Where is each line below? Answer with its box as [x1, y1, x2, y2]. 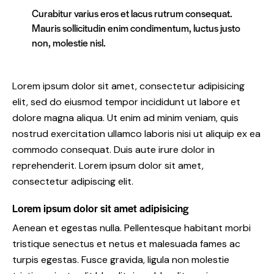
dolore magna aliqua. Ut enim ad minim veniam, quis [12, 111, 239, 124]
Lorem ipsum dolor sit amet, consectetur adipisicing [12, 79, 245, 92]
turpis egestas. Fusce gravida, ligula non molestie [12, 253, 229, 266]
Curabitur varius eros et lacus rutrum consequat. [32, 6, 232, 20]
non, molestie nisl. [32, 35, 106, 50]
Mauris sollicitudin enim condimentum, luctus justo [32, 20, 240, 35]
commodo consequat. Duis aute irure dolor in [12, 143, 215, 156]
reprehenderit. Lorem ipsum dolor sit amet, [12, 158, 204, 172]
